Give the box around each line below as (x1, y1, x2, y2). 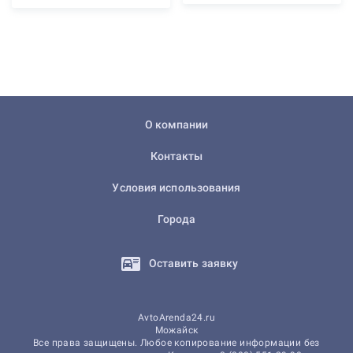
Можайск (154, 325, 199, 336)
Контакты (150, 150, 203, 163)
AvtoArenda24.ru (138, 312, 215, 324)
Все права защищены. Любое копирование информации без (33, 337, 320, 349)
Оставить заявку (146, 257, 239, 270)
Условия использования (112, 181, 241, 195)
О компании (144, 118, 209, 132)
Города (157, 213, 196, 226)
